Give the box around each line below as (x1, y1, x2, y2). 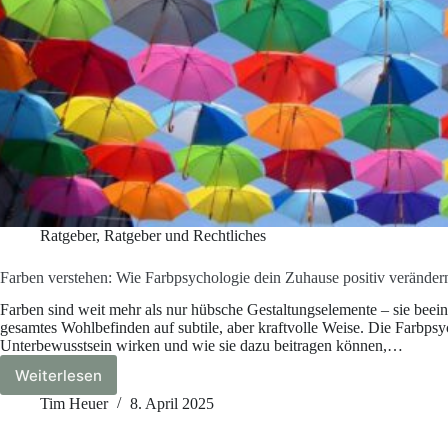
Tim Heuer (40, 395, 108, 413)
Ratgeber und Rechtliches (104, 226, 266, 244)
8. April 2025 (130, 395, 214, 413)
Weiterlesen (15, 365, 102, 385)
